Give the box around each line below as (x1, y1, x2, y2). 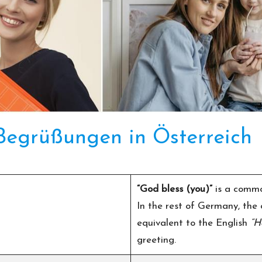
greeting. (137, 235, 176, 245)
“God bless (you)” (137, 184, 212, 194)
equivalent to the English (137, 218, 250, 228)
